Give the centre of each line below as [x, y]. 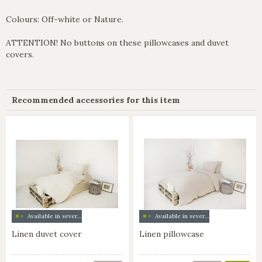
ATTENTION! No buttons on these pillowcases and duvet [117, 42]
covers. [20, 54]
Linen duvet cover [47, 234]
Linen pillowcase [172, 234]
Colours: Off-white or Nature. [65, 19]
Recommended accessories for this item [96, 100]
